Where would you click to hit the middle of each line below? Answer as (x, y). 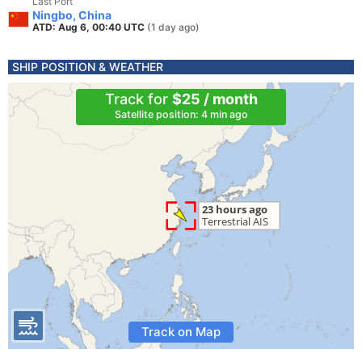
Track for (138, 99)
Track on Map (181, 332)
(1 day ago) (173, 27)
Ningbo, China (72, 15)
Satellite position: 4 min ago (181, 114)
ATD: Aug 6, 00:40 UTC (90, 27)
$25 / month (215, 99)
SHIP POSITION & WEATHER (88, 67)
